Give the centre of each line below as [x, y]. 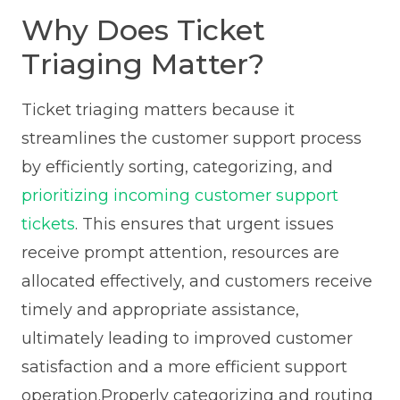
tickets [48, 225]
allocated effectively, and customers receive [196, 282]
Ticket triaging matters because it [158, 110]
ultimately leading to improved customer [187, 339]
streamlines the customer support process [191, 139]
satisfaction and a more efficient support [184, 367]
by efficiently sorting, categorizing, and [177, 167]
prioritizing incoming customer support [179, 196]
